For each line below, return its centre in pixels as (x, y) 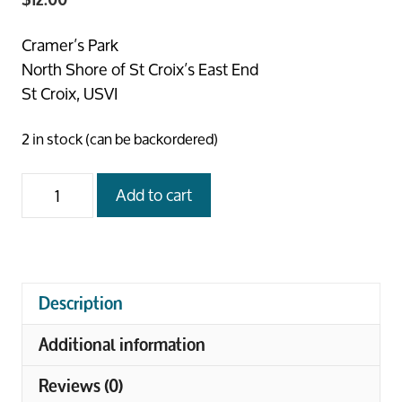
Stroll (40, 232)
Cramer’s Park (70, 45)
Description (81, 303)
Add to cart (154, 195)
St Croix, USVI (70, 93)
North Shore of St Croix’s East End (140, 69)
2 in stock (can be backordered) (120, 139)
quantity (49, 257)
